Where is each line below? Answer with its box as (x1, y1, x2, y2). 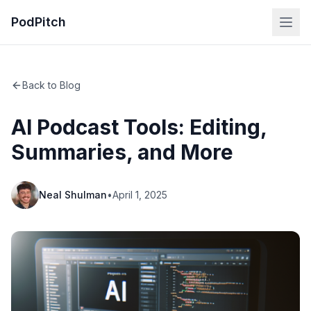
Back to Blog (22, 79, 81, 91)
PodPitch (11, 15, 66, 29)
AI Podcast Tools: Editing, (11, 115, 267, 140)
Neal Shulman (39, 189, 107, 201)
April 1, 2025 (112, 189, 167, 201)
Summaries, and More (11, 140, 233, 165)
